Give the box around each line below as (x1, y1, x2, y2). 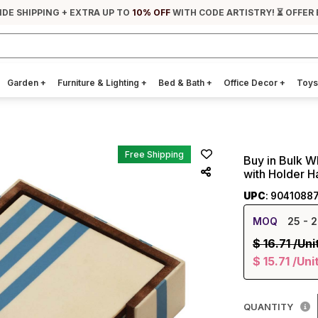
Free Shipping (125, 149, 184, 160)
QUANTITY (243, 302, 293, 313)
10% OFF (132, 7, 170, 18)
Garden (7, 77, 40, 88)
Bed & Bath (158, 77, 207, 88)
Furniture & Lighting (57, 77, 141, 88)
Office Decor (224, 77, 280, 88)
